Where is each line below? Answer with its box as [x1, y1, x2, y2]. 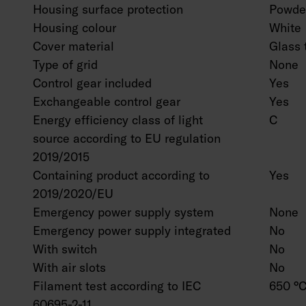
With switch [33, 241, 97, 257]
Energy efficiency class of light [33, 112, 203, 128]
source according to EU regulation [33, 130, 221, 146]
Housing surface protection [33, 1, 183, 17]
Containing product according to [33, 167, 210, 183]
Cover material [33, 38, 114, 54]
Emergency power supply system [33, 204, 214, 220]
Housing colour [33, 20, 116, 36]
